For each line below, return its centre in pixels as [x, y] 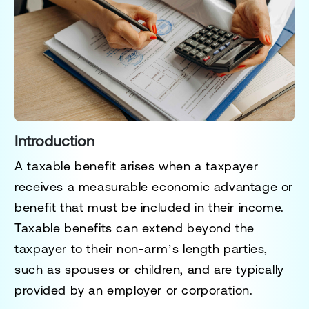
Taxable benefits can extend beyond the [135, 228]
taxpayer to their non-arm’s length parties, [141, 248]
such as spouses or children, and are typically [149, 269]
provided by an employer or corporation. [134, 290]
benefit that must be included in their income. [149, 207]
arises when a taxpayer [187, 166]
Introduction [55, 141]
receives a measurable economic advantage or [154, 186]
